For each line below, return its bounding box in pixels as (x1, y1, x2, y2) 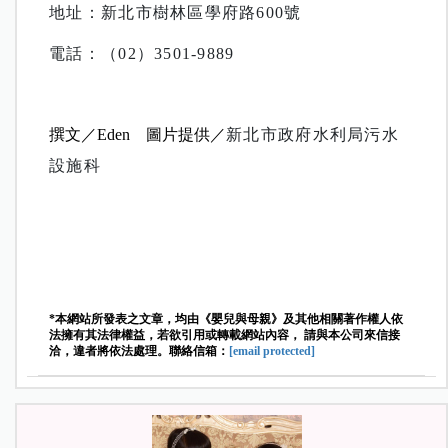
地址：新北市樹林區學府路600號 (49, 4, 302, 22)
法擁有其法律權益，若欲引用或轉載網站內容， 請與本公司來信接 (49, 328, 401, 343)
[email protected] (229, 344, 316, 359)
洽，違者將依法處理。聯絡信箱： (49, 344, 230, 359)
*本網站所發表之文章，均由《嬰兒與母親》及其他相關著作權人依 (49, 312, 404, 327)
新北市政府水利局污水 (226, 126, 399, 144)
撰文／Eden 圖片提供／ (49, 126, 227, 144)
